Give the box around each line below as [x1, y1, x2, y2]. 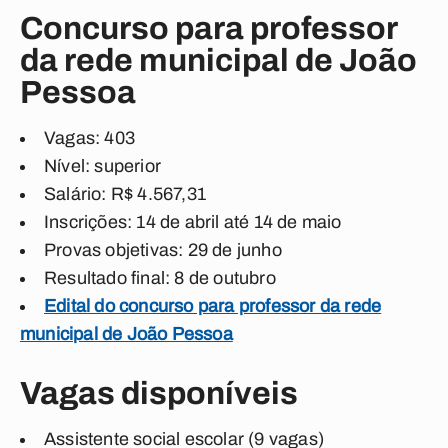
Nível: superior [44, 156, 161, 176]
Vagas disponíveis [20, 376, 298, 411]
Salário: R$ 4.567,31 [44, 184, 206, 204]
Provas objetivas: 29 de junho [44, 240, 282, 260]
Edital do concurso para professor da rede [44, 296, 382, 316]
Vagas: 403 [44, 128, 135, 148]
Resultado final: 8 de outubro [44, 268, 276, 288]
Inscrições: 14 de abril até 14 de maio [44, 212, 342, 232]
